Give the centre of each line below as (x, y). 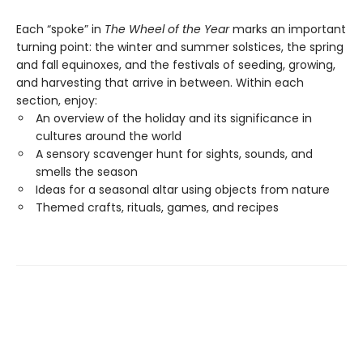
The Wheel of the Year (169, 29)
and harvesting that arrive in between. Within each (160, 83)
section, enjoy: (57, 100)
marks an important (289, 29)
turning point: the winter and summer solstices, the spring (180, 47)
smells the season (87, 172)
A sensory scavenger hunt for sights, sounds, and (174, 154)
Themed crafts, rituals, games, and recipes (157, 207)
